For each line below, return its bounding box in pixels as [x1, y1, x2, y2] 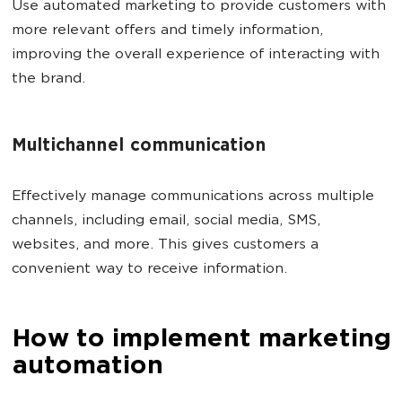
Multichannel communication [12, 137, 266, 156]
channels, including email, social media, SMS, [12, 214, 320, 229]
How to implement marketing [12, 327, 390, 354]
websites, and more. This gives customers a [12, 238, 319, 253]
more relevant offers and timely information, [12, 23, 323, 39]
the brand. [12, 72, 85, 87]
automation [12, 354, 162, 380]
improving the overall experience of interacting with [12, 48, 380, 63]
